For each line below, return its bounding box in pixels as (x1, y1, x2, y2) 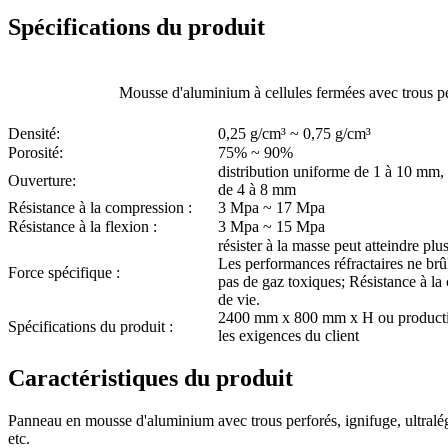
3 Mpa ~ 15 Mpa (218, 218, 325, 236)
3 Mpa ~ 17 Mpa (218, 199, 325, 217)
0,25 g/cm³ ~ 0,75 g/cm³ (218, 125, 371, 143)
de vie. (218, 291, 260, 309)
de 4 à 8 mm (218, 181, 296, 199)
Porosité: (8, 144, 63, 162)
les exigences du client (218, 327, 359, 345)
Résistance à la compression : (8, 199, 192, 217)
